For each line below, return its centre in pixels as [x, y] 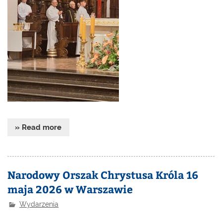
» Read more [38, 127]
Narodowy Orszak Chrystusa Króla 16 [103, 174]
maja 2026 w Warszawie [70, 189]
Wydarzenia [39, 204]
